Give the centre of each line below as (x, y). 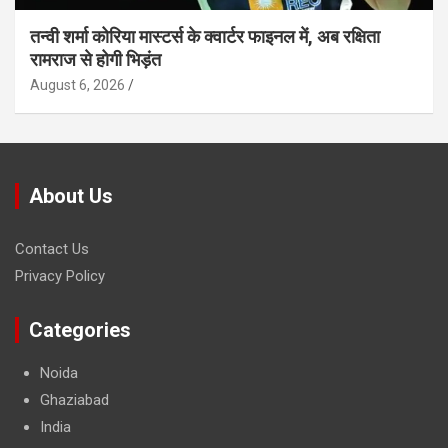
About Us (71, 195)
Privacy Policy (60, 275)
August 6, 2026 (77, 84)
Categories (80, 329)
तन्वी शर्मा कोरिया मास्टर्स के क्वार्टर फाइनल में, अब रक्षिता (205, 36)
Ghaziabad (74, 399)
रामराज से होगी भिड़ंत (95, 59)
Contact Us (52, 248)
